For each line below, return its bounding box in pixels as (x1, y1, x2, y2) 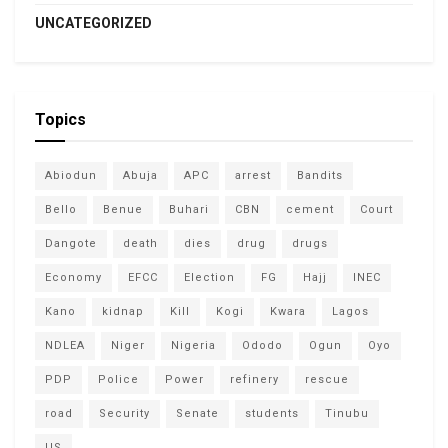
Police (98, 372, 139, 386)
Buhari (169, 202, 209, 216)
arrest (235, 168, 271, 182)
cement (286, 202, 334, 216)
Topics (35, 109, 86, 129)
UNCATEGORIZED (35, 14, 152, 31)
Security (99, 406, 150, 420)
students (245, 406, 299, 420)
